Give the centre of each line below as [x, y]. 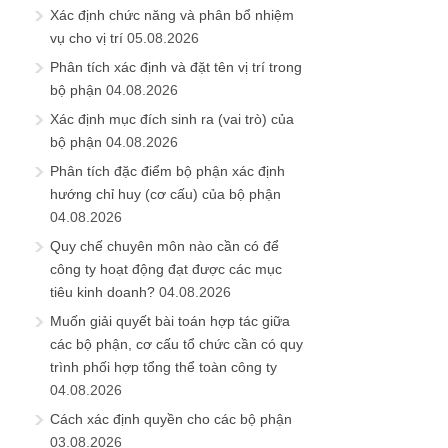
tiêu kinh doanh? [102, 291]
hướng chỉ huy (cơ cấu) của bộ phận [165, 193]
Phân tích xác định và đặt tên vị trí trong [176, 66]
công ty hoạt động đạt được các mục [166, 268]
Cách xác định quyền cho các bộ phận [171, 418]
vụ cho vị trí [86, 37]
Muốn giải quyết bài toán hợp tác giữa [170, 320]
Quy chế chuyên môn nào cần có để [164, 245]
